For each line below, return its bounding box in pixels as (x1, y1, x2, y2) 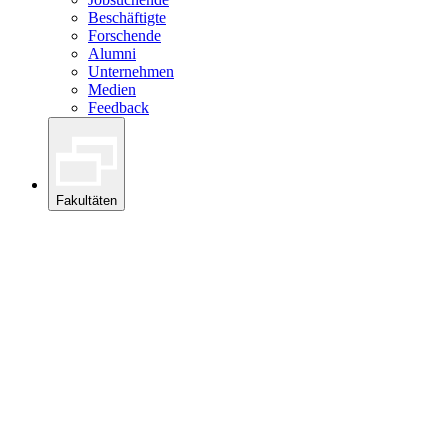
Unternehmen (88, 63, 174, 81)
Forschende (88, 27, 161, 45)
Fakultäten (56, 193, 117, 209)
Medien (88, 81, 136, 99)
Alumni (88, 45, 136, 63)
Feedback (88, 99, 149, 117)
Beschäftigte (88, 9, 166, 27)
